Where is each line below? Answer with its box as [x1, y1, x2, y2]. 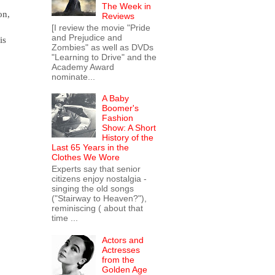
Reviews [102, 10, 135, 21]
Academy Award [51, 61, 114, 72]
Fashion [102, 113, 134, 123]
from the [102, 254, 135, 265]
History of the [102, 133, 154, 143]
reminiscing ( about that [51, 203, 143, 213]
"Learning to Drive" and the [51, 52, 157, 62]
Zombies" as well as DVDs [51, 42, 153, 52]
